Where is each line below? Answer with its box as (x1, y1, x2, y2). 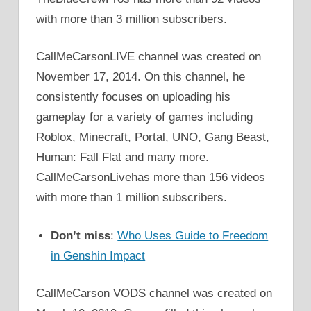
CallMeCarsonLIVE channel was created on (36, 50, 261, 64)
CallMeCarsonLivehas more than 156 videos (36, 171, 265, 185)
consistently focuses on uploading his (36, 90, 230, 104)
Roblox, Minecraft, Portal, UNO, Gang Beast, (36, 131, 269, 144)
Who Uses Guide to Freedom (117, 228, 269, 242)
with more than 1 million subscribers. (36, 191, 227, 205)
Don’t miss (51, 228, 111, 242)
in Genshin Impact (51, 249, 146, 262)
